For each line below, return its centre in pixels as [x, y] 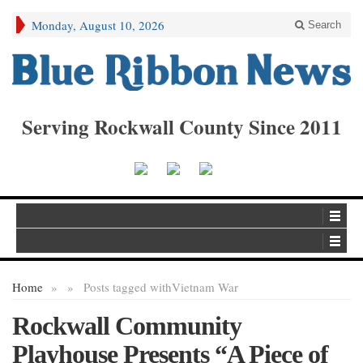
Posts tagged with [128, 287]
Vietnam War [205, 287]
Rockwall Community [127, 326]
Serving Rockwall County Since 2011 [181, 126]
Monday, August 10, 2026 [98, 25]
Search [323, 25]
